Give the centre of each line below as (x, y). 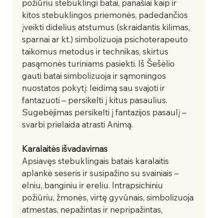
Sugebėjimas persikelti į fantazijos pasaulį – (105, 112)
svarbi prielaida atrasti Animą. (77, 124)
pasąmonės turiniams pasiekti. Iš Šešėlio (99, 63)
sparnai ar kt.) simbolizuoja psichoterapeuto (106, 39)
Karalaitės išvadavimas (64, 148)
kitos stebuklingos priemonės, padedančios (106, 15)
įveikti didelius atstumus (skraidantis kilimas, (107, 27)
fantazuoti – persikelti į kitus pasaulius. (95, 100)
